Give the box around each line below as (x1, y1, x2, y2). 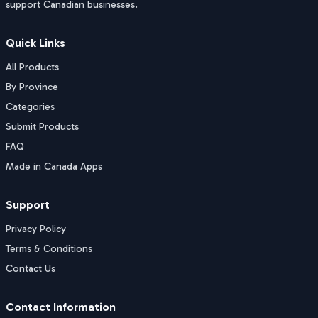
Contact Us (6, 263, 55, 275)
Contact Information (6, 300, 116, 314)
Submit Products (6, 121, 79, 133)
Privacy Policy (6, 223, 66, 235)
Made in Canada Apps (6, 160, 102, 172)
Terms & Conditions (6, 243, 92, 255)
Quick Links (6, 36, 65, 50)
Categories (6, 101, 55, 113)
